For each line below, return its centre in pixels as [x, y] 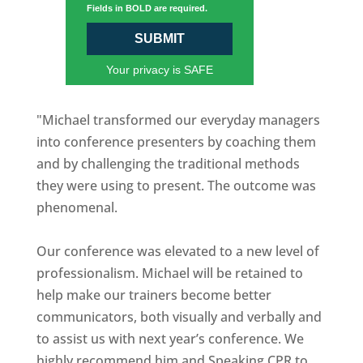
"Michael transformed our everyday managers [178, 120]
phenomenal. [77, 208]
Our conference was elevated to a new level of [177, 252]
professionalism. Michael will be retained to [169, 273]
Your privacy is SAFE [159, 70]
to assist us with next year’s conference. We [170, 339]
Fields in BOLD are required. [147, 9]
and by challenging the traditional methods [168, 164]
